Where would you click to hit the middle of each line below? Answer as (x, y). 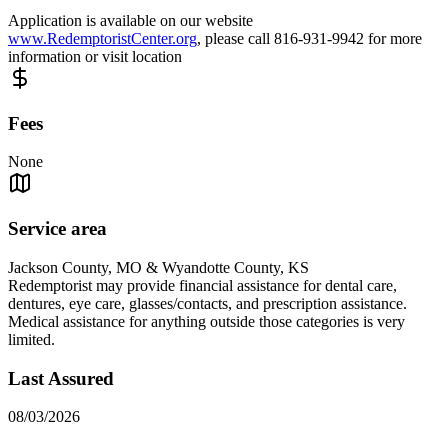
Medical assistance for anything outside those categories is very (206, 321)
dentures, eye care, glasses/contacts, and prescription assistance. (207, 303)
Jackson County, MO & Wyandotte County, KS (158, 267)
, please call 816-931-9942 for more (309, 38)
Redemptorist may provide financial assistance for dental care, (202, 285)
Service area (57, 229)
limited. (31, 339)
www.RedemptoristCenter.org (102, 38)
